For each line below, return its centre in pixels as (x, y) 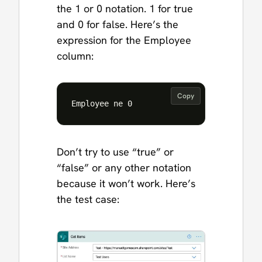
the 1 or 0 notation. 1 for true (125, 8)
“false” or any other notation (124, 167)
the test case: (88, 199)
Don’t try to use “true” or (115, 151)
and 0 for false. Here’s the (118, 24)
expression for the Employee (124, 40)
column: (75, 56)
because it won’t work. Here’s (126, 183)
